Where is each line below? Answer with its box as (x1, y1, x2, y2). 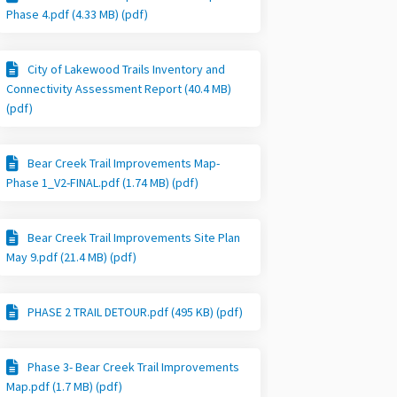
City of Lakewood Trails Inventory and (27, 61, 226, 78)
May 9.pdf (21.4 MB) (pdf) (6, 249, 137, 266)
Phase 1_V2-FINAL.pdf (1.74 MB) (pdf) (6, 175, 199, 191)
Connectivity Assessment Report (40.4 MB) (6, 81, 232, 97)
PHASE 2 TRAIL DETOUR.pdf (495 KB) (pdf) (27, 304, 244, 321)
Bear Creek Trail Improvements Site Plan (27, 230, 241, 246)
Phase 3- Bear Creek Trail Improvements (27, 359, 240, 376)
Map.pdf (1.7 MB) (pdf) (6, 378, 123, 395)
